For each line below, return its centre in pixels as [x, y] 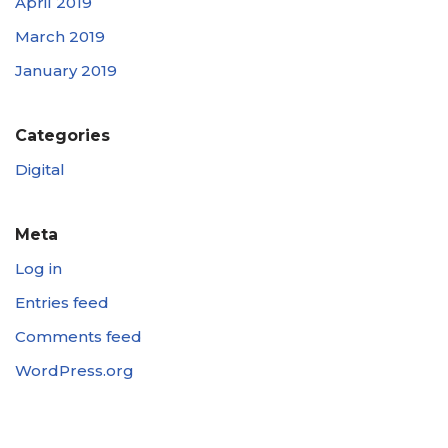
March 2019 [60, 36]
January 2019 [66, 70]
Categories [62, 135]
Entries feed [62, 302]
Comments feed [78, 336]
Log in [38, 268]
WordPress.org [74, 370]
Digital [40, 169]
